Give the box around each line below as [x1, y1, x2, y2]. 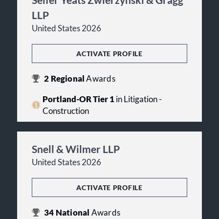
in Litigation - [114, 94, 162, 104]
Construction [42, 106, 89, 116]
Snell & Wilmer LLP [32, 142, 120, 155]
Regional [49, 73, 87, 84]
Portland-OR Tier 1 [42, 94, 114, 104]
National [54, 207, 91, 218]
